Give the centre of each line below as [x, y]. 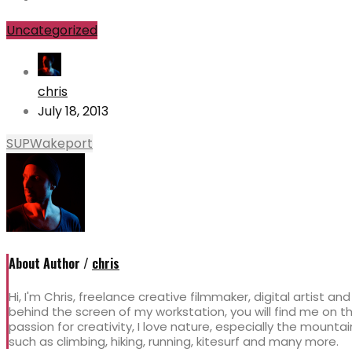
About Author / [50, 263]
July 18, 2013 [73, 111]
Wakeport [61, 143]
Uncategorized [52, 30]
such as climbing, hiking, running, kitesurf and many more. [174, 342]
